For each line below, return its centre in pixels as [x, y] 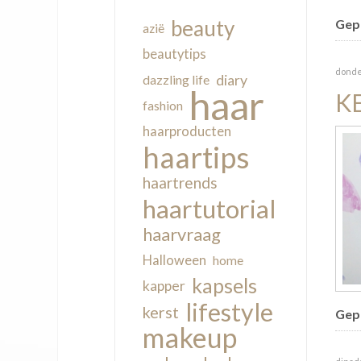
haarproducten [187, 131]
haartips [196, 157]
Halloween [174, 260]
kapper [164, 285]
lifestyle [229, 311]
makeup [190, 337]
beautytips [174, 54]
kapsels [224, 285]
